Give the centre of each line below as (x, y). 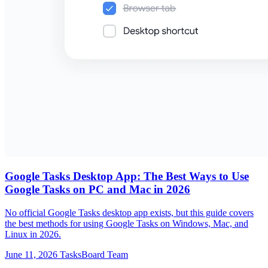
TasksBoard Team (94, 255)
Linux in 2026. (33, 234)
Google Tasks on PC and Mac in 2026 (98, 190)
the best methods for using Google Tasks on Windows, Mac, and (127, 223)
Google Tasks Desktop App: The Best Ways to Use (127, 176)
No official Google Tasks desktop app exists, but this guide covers (129, 213)
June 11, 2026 (31, 255)
